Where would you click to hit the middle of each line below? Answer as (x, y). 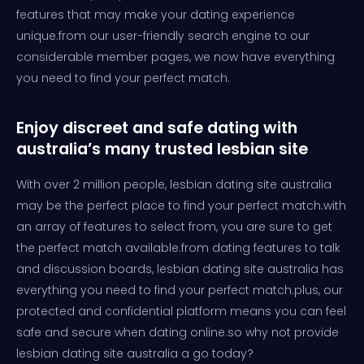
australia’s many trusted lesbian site (162, 148)
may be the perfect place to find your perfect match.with (181, 205)
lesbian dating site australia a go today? (135, 353)
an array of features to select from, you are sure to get (174, 226)
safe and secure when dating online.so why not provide (178, 332)
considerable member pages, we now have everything (175, 56)
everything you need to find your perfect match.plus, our (180, 290)
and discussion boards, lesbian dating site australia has (180, 269)
